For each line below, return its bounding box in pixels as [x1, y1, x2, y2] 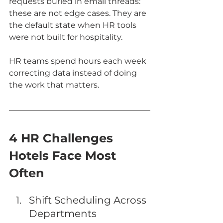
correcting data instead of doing [9, 68, 139, 78]
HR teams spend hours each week [9, 56, 148, 66]
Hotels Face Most [9, 148, 119, 163]
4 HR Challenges [9, 131, 116, 146]
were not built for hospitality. [9, 32, 122, 42]
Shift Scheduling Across [29, 194, 149, 207]
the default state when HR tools [9, 20, 138, 30]
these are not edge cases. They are [9, 8, 148, 18]
